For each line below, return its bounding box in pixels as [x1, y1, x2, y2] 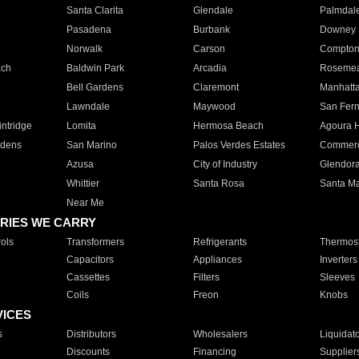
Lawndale [66, 101, 110, 112]
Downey [319, 24, 356, 35]
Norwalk [66, 43, 103, 54]
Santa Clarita [66, 5, 123, 16]
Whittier [66, 178, 99, 189]
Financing [192, 346, 236, 357]
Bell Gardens [66, 82, 123, 93]
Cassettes [66, 272, 110, 283]
